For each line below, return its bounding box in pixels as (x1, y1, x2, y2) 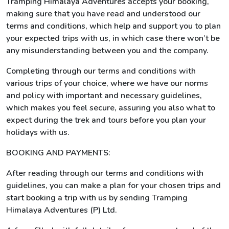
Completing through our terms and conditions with (6, 65, 196, 77)
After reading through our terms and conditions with (6, 168, 203, 179)
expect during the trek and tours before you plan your (6, 114, 206, 126)
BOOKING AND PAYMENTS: (6, 147, 110, 158)
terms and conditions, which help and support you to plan (6, 20, 221, 32)
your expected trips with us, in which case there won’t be (6, 33, 220, 44)
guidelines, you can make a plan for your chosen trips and (6, 180, 221, 191)
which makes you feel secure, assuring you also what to (6, 102, 215, 113)
